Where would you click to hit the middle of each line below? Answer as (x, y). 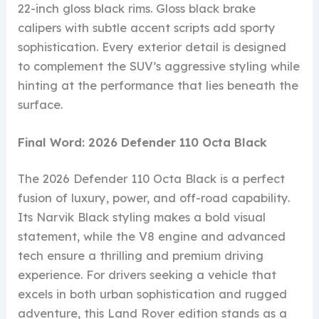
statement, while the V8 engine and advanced (152, 237)
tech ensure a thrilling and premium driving (141, 256)
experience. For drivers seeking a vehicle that (147, 275)
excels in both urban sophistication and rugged (153, 294)
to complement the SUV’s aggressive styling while (159, 66)
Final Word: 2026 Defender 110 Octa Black (143, 142)
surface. (41, 104)
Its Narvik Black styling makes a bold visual (142, 218)
